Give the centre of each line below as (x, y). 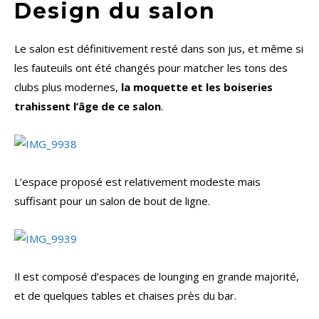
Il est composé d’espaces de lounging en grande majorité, (157, 277)
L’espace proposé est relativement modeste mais (137, 182)
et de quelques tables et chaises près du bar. (125, 296)
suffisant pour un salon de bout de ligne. (112, 201)
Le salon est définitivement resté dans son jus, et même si (159, 49)
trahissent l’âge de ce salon (88, 106)
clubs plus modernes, (68, 87)
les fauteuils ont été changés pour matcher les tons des (151, 68)
